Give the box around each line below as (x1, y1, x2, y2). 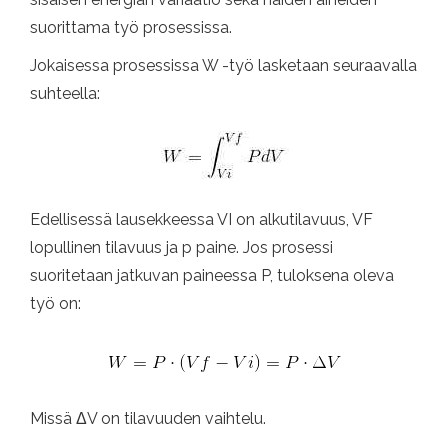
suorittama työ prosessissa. (30, 17, 232, 37)
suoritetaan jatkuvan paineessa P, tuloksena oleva (30, 265, 394, 285)
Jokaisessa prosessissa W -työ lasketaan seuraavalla (30, 55, 417, 75)
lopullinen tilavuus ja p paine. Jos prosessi (30, 237, 333, 257)
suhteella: (30, 83, 100, 103)
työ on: (30, 293, 81, 313)
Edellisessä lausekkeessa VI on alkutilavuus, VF (30, 209, 373, 229)
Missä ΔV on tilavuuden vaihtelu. (30, 408, 266, 428)
